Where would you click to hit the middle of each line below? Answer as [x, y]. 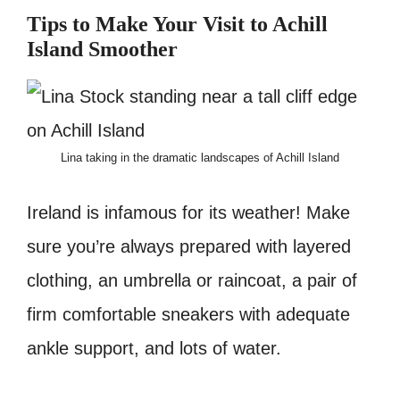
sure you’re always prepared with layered [189, 246]
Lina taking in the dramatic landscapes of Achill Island [200, 157]
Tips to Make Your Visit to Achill [177, 24]
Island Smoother [102, 49]
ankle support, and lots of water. [154, 348]
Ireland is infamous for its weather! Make [188, 212]
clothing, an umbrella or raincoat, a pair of [192, 280]
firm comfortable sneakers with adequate [188, 314]
